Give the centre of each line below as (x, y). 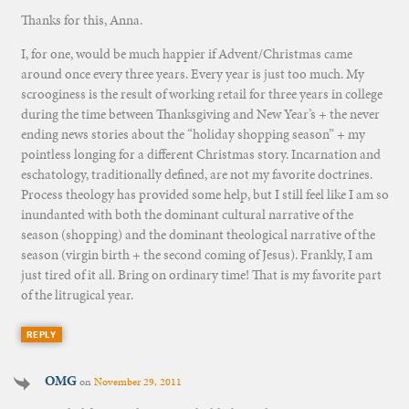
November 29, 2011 (137, 382)
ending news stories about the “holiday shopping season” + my (193, 134)
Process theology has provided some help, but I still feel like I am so (204, 194)
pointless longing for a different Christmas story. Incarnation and (200, 154)
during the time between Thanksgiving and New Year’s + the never (200, 114)
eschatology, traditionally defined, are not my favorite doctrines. (196, 174)
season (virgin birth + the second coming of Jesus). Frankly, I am (196, 254)
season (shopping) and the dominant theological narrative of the (198, 234)
